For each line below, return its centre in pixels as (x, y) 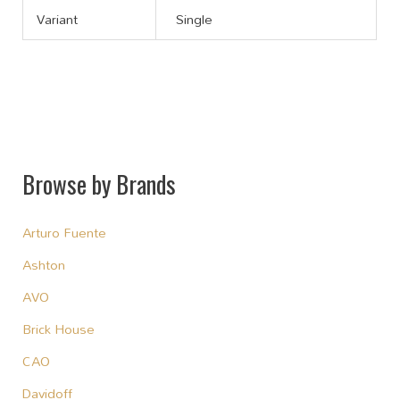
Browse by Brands (100, 184)
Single (195, 19)
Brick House (59, 329)
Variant (58, 19)
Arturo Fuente (65, 232)
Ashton (44, 264)
